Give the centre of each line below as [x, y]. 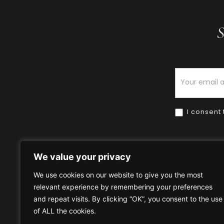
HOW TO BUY [161, 190]
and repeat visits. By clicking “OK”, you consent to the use [128, 198]
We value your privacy [82, 156]
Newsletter [196, 73]
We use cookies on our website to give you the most [118, 174]
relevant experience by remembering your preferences [123, 186]
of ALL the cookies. [65, 210]
